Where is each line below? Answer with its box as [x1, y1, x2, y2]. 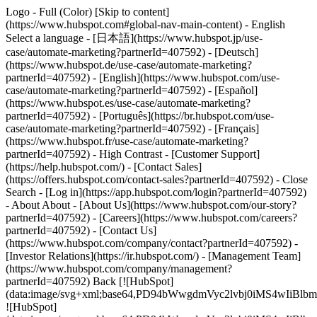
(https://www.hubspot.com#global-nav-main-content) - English [6, 18, 285, 30]
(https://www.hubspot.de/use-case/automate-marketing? [6, 59, 252, 71]
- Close [276, 173, 308, 185]
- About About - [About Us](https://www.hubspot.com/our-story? [6, 199, 296, 211]
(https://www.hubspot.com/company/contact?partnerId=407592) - [6, 237, 298, 249]
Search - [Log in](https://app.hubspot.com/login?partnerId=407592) [6, 186, 306, 198]
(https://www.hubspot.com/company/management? [6, 263, 232, 275]
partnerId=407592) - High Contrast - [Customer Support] [6, 148, 260, 160]
